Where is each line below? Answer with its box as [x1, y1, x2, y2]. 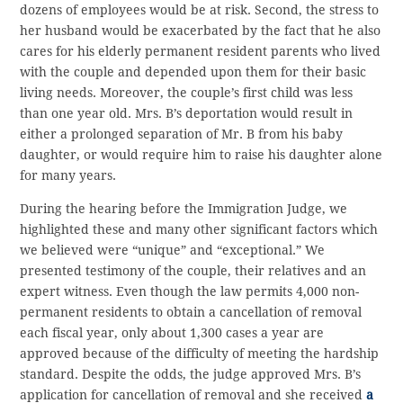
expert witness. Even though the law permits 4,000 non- [20, 284, 360, 300]
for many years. [20, 168, 117, 184]
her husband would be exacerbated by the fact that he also [20, 23, 381, 39]
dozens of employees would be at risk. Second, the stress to [20, 3, 380, 18]
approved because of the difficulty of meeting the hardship [20, 346, 380, 362]
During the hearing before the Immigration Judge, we [20, 201, 348, 217]
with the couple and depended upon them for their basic [20, 65, 367, 80]
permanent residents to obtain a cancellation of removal [20, 305, 363, 320]
